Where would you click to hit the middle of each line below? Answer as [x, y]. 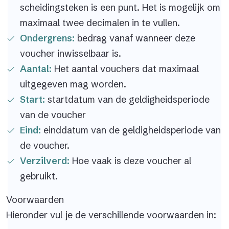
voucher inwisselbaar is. [71, 53]
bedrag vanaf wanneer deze [135, 38]
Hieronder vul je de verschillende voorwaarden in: [111, 215]
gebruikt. [39, 176]
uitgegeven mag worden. [73, 84]
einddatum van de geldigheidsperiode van [131, 130]
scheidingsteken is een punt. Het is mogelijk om [120, 7]
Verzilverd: [45, 161]
